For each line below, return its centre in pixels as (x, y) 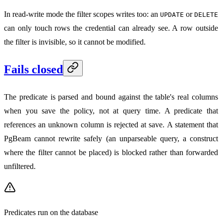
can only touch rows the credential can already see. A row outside (111, 28)
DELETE (206, 15)
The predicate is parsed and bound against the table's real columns (111, 97)
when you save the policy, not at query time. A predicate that (111, 111)
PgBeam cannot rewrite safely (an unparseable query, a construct (111, 139)
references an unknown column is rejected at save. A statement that (111, 125)
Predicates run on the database (51, 213)
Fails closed (33, 70)
